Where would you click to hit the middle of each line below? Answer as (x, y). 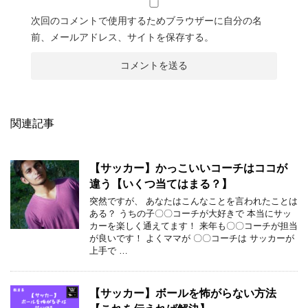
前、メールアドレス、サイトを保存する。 (122, 37)
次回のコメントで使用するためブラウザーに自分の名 (146, 21)
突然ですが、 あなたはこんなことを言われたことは (194, 201)
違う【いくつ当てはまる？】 (161, 184)
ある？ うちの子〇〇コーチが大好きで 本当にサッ (190, 213)
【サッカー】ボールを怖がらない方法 (183, 293)
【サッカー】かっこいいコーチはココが (188, 168)
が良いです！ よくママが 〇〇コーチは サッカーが (192, 238)
